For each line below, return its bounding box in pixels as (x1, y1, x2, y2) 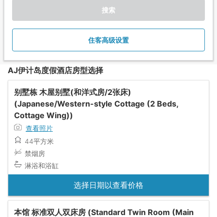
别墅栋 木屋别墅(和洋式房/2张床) (14, 87, 131, 97)
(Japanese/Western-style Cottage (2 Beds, (14, 98, 178, 108)
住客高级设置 (88, 35, 129, 44)
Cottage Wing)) (14, 110, 73, 120)
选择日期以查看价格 (74, 180, 143, 190)
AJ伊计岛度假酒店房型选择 (8, 65, 103, 75)
